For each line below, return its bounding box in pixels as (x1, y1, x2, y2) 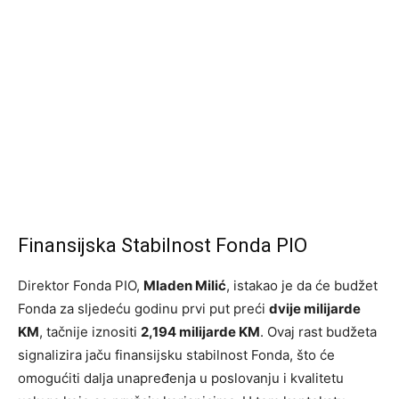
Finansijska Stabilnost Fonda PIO (18, 234, 307, 257)
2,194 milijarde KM (141, 323, 260, 341)
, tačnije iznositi (39, 323, 141, 341)
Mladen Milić (143, 277, 226, 295)
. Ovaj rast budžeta (260, 323, 377, 341)
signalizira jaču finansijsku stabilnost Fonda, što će (18, 346, 335, 364)
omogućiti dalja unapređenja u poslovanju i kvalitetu (18, 370, 344, 387)
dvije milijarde (269, 300, 361, 318)
